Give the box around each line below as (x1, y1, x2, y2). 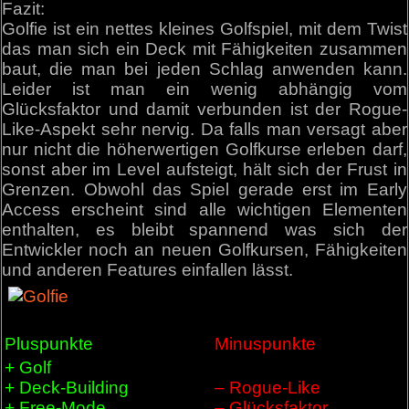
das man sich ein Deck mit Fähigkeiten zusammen (2, 39, 407, 59)
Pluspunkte (5, 333, 94, 353)
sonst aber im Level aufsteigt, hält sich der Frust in (2, 160, 407, 180)
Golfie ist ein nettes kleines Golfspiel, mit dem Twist (2, 19, 407, 39)
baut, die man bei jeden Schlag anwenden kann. (2, 59, 407, 79)
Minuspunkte (215, 333, 317, 353)
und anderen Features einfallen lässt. (2, 260, 294, 280)
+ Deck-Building (5, 377, 130, 397)
